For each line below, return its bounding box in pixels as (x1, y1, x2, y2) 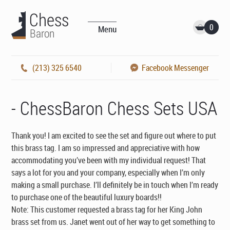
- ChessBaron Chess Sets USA (11, 95, 218, 120)
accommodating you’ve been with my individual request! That (11, 155, 206, 166)
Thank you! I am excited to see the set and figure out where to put (11, 130, 217, 141)
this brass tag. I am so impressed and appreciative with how (11, 142, 200, 154)
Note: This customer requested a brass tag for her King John (11, 204, 203, 215)
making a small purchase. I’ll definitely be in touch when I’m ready (11, 179, 219, 190)
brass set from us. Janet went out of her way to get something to (11, 216, 216, 227)
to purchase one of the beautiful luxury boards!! (11, 191, 162, 203)
